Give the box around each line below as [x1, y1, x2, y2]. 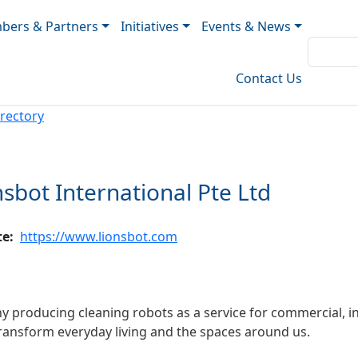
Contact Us [235, 70, 302, 88]
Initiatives [121, 17, 180, 35]
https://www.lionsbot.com [20, 228, 177, 246]
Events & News [201, 17, 292, 35]
